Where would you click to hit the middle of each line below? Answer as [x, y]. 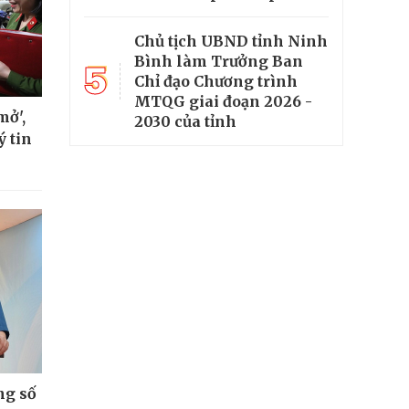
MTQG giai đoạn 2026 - [223, 102]
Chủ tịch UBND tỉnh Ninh [231, 42]
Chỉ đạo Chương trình [216, 82]
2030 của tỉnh [185, 122]
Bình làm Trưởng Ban [219, 62]
